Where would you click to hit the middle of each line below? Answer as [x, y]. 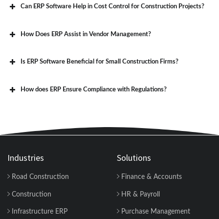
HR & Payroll [140, 194]
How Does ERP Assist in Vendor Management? [86, 34]
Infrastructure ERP [39, 212]
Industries [26, 158]
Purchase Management [155, 212]
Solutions [134, 158]
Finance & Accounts [151, 177]
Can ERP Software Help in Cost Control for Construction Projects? [112, 7]
